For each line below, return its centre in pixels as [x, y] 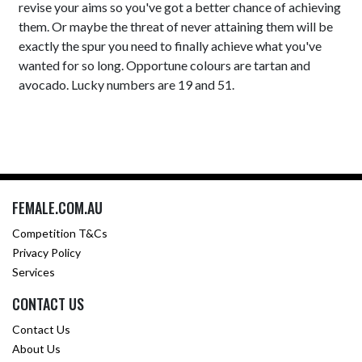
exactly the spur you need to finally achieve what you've [170, 46]
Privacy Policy [46, 253]
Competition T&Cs [60, 233]
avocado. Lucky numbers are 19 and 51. [127, 84]
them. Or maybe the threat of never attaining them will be [176, 26]
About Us [36, 349]
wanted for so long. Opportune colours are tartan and [165, 65]
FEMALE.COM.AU [57, 208]
